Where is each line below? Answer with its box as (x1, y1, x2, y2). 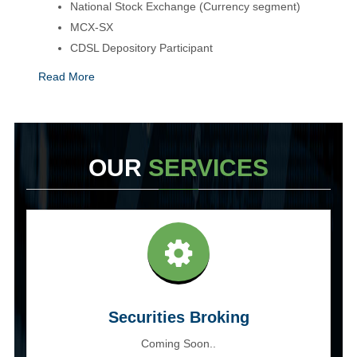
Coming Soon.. (141, 337, 216, 350)
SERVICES (148, 155, 269, 181)
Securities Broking (108, 308, 249, 326)
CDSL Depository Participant (70, 41, 213, 54)
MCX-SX (70, 21, 113, 33)
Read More (38, 70, 95, 83)
